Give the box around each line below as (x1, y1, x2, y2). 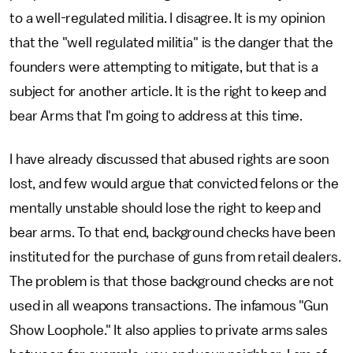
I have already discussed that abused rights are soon (9, 152, 329, 166)
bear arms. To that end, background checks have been (9, 225, 336, 240)
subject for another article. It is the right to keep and (9, 84, 327, 98)
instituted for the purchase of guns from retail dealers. (9, 250, 342, 264)
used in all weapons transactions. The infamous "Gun (9, 299, 329, 313)
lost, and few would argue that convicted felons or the (9, 176, 339, 191)
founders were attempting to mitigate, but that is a (9, 60, 318, 74)
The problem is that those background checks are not (9, 274, 334, 288)
